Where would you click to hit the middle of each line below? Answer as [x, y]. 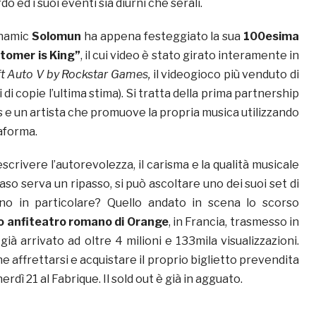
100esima [272, 37]
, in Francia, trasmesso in [234, 222]
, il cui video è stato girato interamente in [190, 56]
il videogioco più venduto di [226, 75]
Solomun [58, 37]
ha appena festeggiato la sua [164, 37]
